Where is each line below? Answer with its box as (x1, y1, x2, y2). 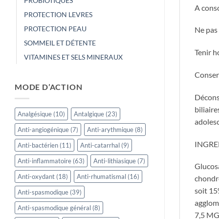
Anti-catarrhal (80, 141, 120, 150)
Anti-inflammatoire (18, 157, 71, 165)
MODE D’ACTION (15, 82, 83, 91)
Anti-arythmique (87, 126, 133, 134)
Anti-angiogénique (18, 126, 69, 134)
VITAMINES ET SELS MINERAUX (24, 52, 123, 61)
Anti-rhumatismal (77, 173, 126, 181)
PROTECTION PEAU (24, 24, 87, 33)
